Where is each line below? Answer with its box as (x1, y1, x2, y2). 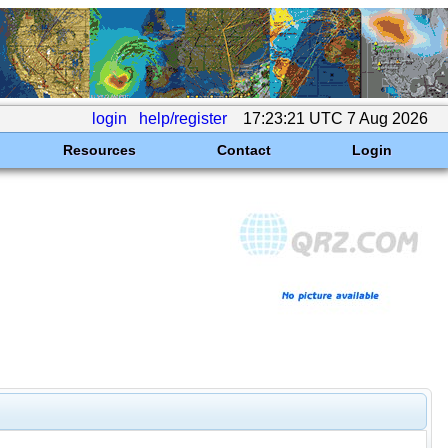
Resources (62, 142, 136, 158)
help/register (139, 110, 227, 127)
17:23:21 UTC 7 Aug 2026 (239, 110, 432, 127)
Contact (216, 142, 271, 158)
